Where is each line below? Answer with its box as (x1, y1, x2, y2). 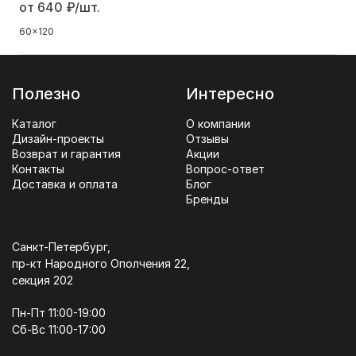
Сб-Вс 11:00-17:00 (12, 323, 106, 337)
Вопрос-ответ (185, 162, 265, 176)
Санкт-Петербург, (12, 240, 110, 254)
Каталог (12, 117, 56, 131)
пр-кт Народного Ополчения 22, (12, 257, 190, 271)
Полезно (12, 84, 80, 104)
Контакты (12, 162, 64, 176)
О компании (185, 117, 250, 131)
